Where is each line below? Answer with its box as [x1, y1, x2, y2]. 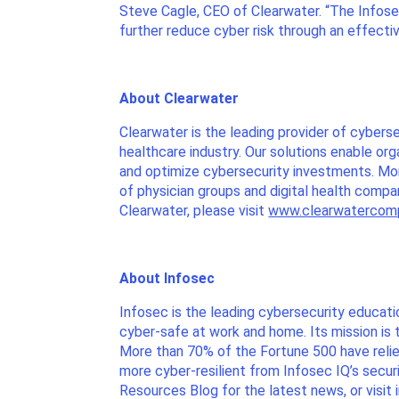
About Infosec [119, 270, 216, 288]
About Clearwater [119, 90, 240, 108]
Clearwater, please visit [119, 202, 269, 220]
